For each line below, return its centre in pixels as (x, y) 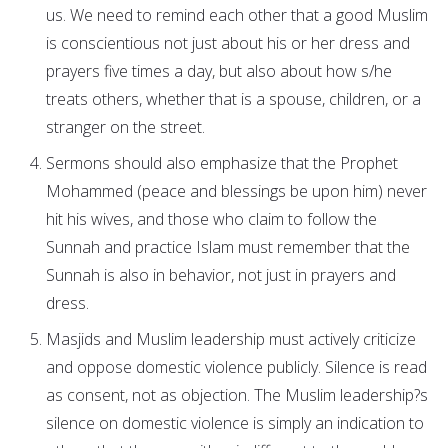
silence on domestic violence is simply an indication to (235, 423)
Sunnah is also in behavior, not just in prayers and (221, 275)
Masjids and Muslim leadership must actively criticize (231, 339)
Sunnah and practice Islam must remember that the (228, 247)
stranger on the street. (125, 127)
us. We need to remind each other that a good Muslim (237, 15)
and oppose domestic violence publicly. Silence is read (236, 367)
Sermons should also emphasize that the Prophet (222, 163)
